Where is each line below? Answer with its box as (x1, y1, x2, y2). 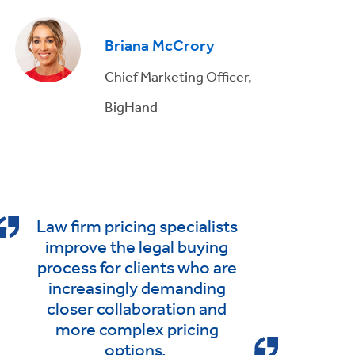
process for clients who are (36, 257, 237, 278)
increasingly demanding (48, 277, 226, 299)
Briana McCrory (104, 35, 215, 55)
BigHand (104, 97, 158, 115)
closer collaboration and (47, 298, 227, 319)
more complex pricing (55, 319, 219, 340)
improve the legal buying (45, 236, 229, 258)
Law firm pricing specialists (36, 216, 238, 237)
